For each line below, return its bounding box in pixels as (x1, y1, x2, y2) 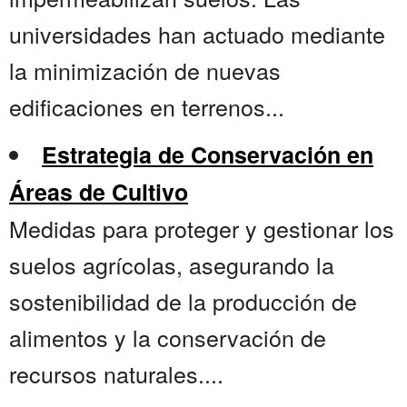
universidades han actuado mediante (9, 17, 385, 51)
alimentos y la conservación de (9, 321, 326, 354)
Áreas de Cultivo (9, 175, 188, 209)
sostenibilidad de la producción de (9, 284, 357, 318)
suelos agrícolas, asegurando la (9, 248, 334, 282)
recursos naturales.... (9, 357, 223, 391)
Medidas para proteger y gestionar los (9, 212, 394, 245)
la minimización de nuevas (9, 54, 281, 87)
